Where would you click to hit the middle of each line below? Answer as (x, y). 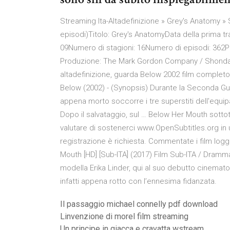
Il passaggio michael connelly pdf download (139, 204)
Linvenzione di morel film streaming (124, 216)
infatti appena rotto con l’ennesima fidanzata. (138, 181)
